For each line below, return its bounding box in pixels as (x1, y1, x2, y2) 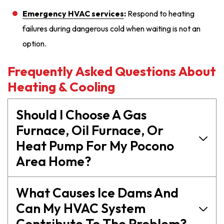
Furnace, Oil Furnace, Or (16, 122, 163, 139)
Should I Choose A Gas (16, 106, 146, 123)
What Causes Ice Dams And (16, 184, 178, 201)
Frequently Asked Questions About (7, 63, 216, 80)
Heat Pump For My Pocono (16, 137, 174, 154)
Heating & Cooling (7, 78, 115, 95)
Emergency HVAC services (22, 8, 124, 19)
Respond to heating (126, 8, 194, 19)
